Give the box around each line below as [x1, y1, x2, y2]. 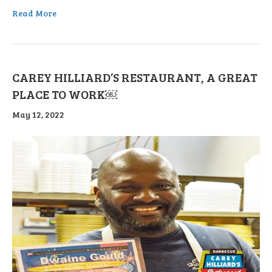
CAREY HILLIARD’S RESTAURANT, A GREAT [12, 69, 257, 86]
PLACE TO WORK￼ [12, 86, 117, 103]
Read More [12, 7, 56, 19]
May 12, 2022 [12, 109, 64, 121]
